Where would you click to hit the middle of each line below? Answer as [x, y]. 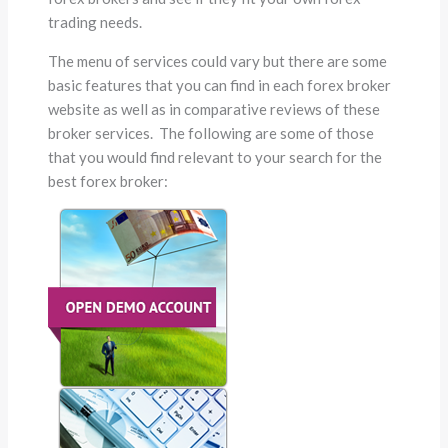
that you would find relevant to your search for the [215, 156]
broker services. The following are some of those [211, 132]
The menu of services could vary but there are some [218, 60]
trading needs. [95, 21]
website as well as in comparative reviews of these [214, 108]
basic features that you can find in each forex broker [220, 84]
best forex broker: [108, 180]
